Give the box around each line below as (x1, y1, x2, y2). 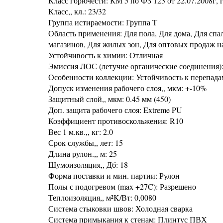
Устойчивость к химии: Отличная (48, 50, 163, 60)
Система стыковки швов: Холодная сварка (48, 203, 193, 214)
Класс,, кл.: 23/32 (48, 6, 106, 16)
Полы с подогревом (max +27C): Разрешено (48, 181, 196, 192)
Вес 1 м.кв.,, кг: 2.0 (48, 126, 113, 137)
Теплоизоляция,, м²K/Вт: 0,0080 (48, 192, 156, 203)
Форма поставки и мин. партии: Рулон (48, 170, 180, 181)
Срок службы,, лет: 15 (48, 137, 123, 148)
